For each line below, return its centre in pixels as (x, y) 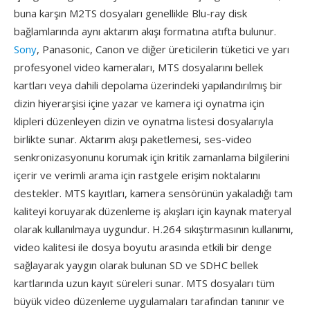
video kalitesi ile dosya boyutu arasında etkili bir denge (143, 247)
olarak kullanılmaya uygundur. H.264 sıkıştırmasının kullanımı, (154, 229)
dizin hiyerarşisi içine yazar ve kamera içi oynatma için (139, 103)
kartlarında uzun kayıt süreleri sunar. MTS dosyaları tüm (144, 283)
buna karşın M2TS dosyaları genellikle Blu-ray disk (130, 13)
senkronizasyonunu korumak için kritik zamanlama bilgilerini (152, 157)
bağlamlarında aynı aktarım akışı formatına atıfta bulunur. (145, 31)
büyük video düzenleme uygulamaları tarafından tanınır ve (149, 301)
